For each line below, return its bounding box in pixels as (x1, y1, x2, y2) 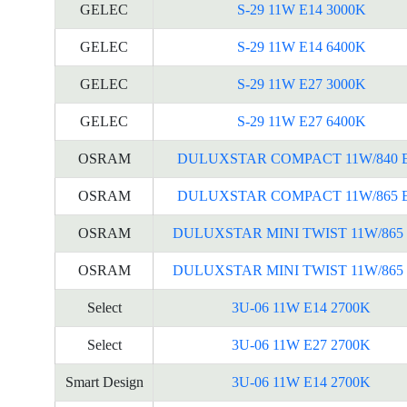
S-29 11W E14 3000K (236, 2, 366, 17)
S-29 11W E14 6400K (236, 39, 366, 55)
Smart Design (65, 374, 144, 390)
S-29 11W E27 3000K (236, 76, 366, 92)
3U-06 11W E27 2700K (232, 337, 371, 352)
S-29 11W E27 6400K (236, 114, 366, 129)
